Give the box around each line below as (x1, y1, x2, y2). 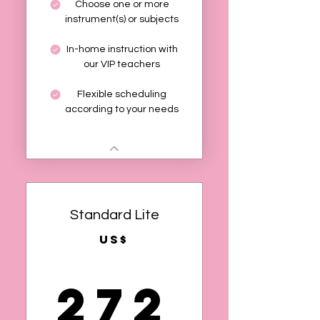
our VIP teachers (84, 59, 160, 69)
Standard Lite (69, 208, 159, 222)
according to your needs (65, 104, 179, 114)
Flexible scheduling (77, 89, 166, 99)
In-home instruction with (66, 44, 178, 54)
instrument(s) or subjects (65, 14, 179, 24)
